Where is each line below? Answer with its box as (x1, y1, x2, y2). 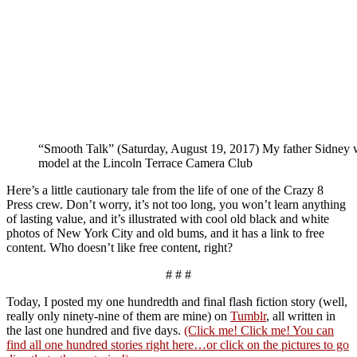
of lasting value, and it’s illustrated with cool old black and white (6, 212, 329, 226)
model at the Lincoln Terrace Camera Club (38, 156, 253, 171)
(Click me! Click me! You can (184, 324, 334, 338)
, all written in (266, 309, 335, 324)
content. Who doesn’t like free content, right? (6, 241, 233, 255)
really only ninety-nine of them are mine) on (6, 309, 230, 324)
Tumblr (230, 309, 266, 324)
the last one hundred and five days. (6, 324, 184, 338)
